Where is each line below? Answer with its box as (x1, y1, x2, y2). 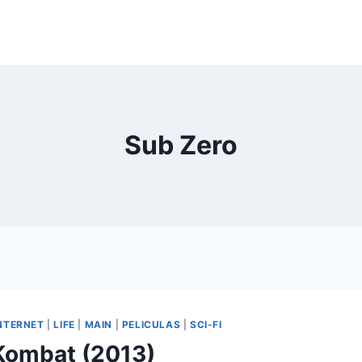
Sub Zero (124, 129, 238, 161)
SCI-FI (189, 318, 222, 330)
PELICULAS (121, 318, 181, 330)
